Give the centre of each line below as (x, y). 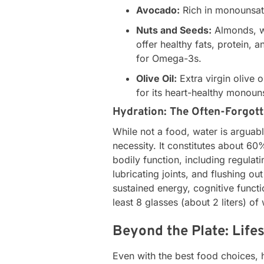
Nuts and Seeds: (174, 30)
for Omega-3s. (169, 58)
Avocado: (158, 10)
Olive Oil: (157, 78)
